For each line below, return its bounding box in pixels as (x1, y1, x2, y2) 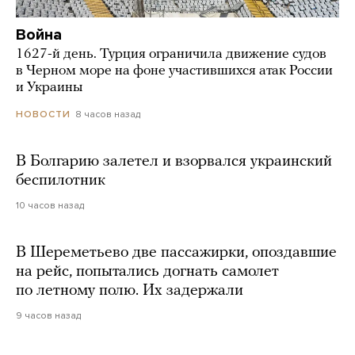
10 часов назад (16, 200, 84, 212)
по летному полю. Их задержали (16, 283, 243, 300)
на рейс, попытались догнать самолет (16, 264, 279, 281)
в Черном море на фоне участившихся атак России (16, 63, 333, 79)
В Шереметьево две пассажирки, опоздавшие (16, 245, 337, 261)
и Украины (16, 80, 82, 96)
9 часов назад (16, 310, 81, 322)
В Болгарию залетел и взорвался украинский (16, 154, 332, 170)
